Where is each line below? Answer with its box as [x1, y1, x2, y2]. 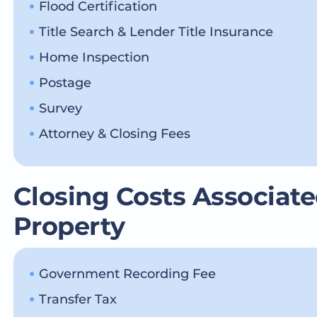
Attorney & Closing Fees [38, 125, 190, 142]
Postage [38, 74, 91, 91]
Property [13, 211, 125, 242]
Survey [38, 100, 82, 116]
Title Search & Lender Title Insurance [38, 23, 273, 40]
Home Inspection [38, 49, 149, 65]
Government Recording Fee [38, 265, 216, 282]
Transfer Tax [38, 291, 117, 307]
